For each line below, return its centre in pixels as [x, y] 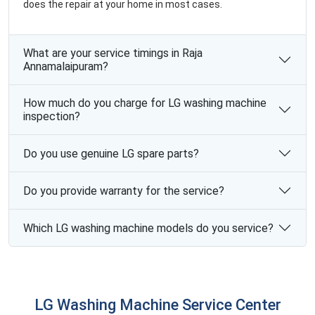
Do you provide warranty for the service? [124, 191]
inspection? [52, 116]
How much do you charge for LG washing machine [145, 103]
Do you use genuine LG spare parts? [111, 153]
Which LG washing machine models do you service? [148, 228]
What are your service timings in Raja [113, 53]
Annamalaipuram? [66, 66]
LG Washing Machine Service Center [157, 305]
